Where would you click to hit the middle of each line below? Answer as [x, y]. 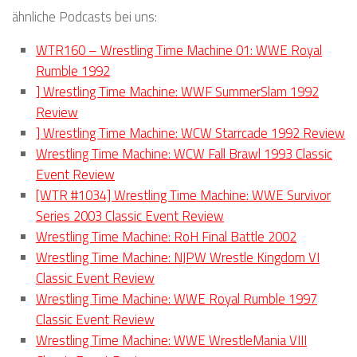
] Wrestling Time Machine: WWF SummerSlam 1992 [177, 92]
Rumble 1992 [73, 71]
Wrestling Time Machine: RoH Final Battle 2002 [166, 237]
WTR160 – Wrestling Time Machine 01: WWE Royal [179, 50]
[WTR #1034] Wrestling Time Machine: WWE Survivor [183, 195]
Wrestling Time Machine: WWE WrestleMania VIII [171, 340]
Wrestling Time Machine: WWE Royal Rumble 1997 [177, 299]
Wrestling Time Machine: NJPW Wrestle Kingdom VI [178, 257]
